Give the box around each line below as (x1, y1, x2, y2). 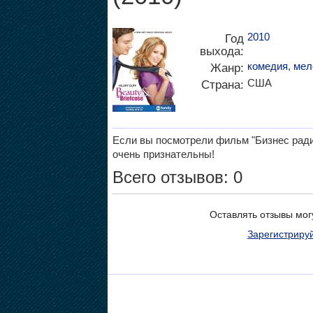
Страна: (201, 78, 244, 92)
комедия (247, 60, 288, 72)
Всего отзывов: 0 (112, 168, 242, 187)
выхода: (199, 44, 244, 58)
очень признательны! (112, 148, 214, 160)
